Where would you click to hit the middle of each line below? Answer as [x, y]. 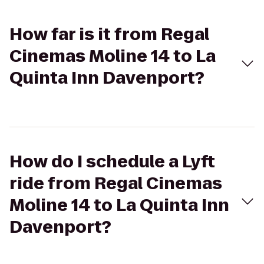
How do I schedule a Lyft [112, 162]
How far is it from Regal [109, 34]
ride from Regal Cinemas [116, 184]
